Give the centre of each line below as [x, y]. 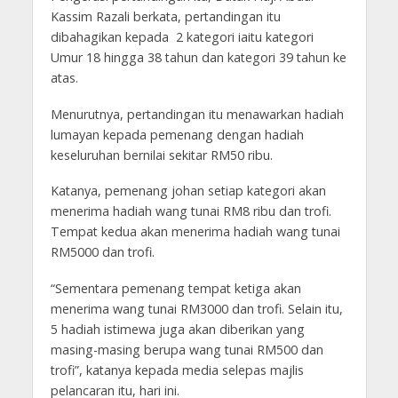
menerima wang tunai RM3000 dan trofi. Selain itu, [196, 309]
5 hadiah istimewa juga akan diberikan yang [177, 330]
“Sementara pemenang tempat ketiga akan [175, 289]
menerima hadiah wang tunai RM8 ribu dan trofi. [191, 211]
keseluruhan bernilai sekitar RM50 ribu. [161, 155]
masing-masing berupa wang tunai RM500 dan [187, 350]
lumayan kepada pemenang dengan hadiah [177, 134]
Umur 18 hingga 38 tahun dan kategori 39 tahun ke [198, 57]
